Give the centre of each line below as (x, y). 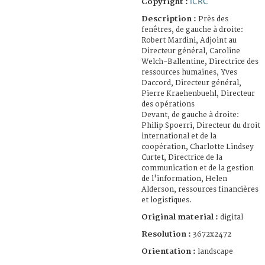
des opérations (168, 104)
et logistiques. (167, 200)
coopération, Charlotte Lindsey (198, 147)
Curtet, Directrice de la (182, 157)
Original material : (181, 217)
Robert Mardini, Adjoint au (189, 40)
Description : (170, 19)
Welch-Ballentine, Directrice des (200, 62)
